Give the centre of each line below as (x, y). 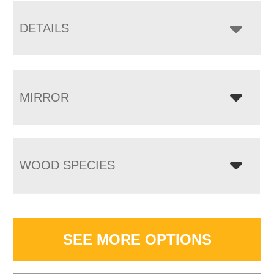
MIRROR (45, 97)
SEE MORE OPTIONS (137, 239)
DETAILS (45, 28)
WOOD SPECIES (68, 165)
